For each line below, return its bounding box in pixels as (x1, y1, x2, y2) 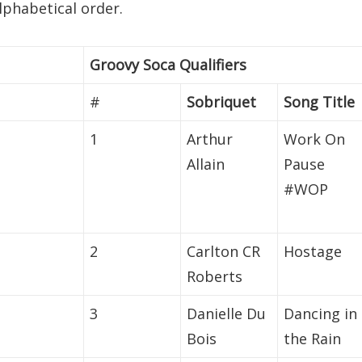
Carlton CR (187, 242, 261, 262)
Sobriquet (187, 92, 257, 112)
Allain (187, 154, 225, 175)
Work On (284, 129, 346, 149)
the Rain (284, 329, 342, 349)
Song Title (284, 92, 356, 112)
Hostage (284, 242, 343, 262)
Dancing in (284, 304, 358, 324)
